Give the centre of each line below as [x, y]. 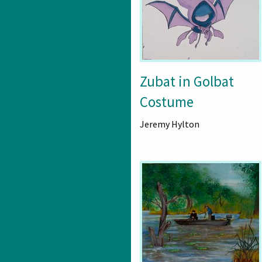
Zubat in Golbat [187, 81]
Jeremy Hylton [170, 124]
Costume [167, 102]
